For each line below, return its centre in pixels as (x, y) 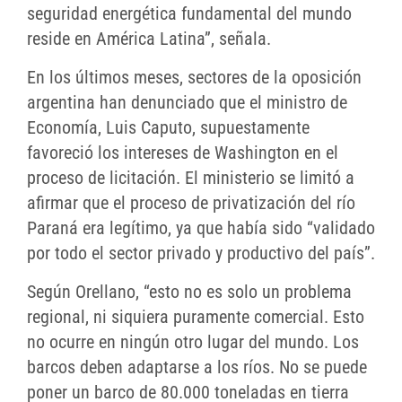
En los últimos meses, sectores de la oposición (194, 78)
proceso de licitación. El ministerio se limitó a (191, 178)
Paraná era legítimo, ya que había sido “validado (201, 228)
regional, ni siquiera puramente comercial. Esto (196, 317)
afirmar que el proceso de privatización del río (191, 203)
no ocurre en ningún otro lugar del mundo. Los (193, 342)
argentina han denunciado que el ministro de (187, 103)
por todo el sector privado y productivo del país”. (201, 253)
